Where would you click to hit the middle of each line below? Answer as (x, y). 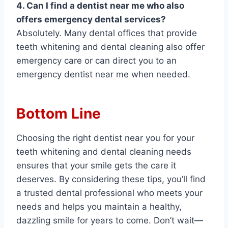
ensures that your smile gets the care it (96, 166)
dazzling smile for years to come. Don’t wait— (110, 221)
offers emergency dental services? (91, 20)
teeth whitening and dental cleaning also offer (110, 47)
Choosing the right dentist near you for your (105, 138)
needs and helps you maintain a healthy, (99, 207)
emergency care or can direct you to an (96, 61)
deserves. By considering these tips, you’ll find (111, 179)
